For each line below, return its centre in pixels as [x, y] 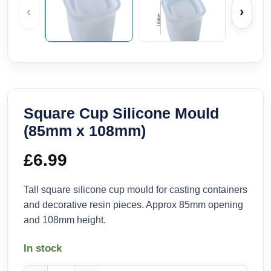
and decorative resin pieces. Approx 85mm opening [133, 204]
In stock [43, 248]
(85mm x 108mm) [85, 130]
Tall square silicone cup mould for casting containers [135, 189]
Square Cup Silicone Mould [121, 113]
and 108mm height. [65, 220]
